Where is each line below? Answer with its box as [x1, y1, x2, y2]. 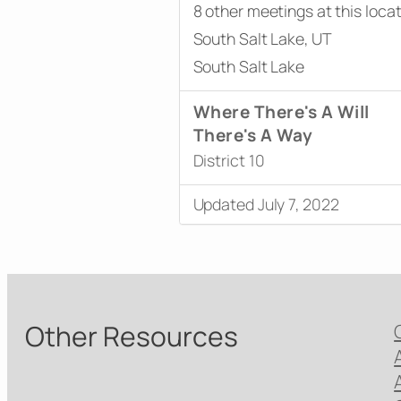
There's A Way [192, 123, 312, 147]
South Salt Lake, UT [192, 27, 332, 49]
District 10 [192, 149, 265, 171]
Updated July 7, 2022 [192, 192, 339, 215]
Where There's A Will [192, 99, 370, 124]
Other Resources [25, 317, 238, 354]
